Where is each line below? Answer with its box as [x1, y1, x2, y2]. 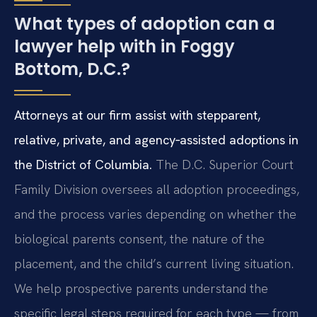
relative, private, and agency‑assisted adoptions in [14, 131, 299, 148]
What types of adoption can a [14, 11, 275, 35]
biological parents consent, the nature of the [14, 230, 265, 247]
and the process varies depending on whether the [14, 205, 296, 222]
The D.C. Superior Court [152, 156, 294, 173]
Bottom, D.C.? [14, 57, 130, 81]
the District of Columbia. [14, 156, 152, 173]
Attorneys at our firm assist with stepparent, [14, 106, 260, 123]
